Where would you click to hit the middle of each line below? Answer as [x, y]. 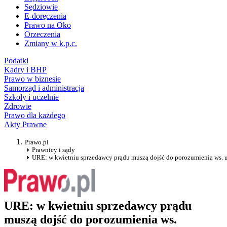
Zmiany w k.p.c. [51, 44]
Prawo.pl [37, 142]
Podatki [16, 61]
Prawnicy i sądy [53, 150]
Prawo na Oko [48, 25]
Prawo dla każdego [35, 116]
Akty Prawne [25, 125]
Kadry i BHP [25, 70]
